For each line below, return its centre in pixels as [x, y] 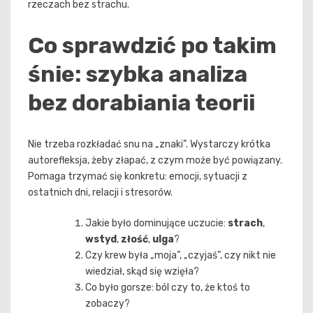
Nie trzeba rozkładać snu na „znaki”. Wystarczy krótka [149, 144]
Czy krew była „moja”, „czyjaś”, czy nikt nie [181, 255]
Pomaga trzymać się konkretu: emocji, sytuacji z [138, 176]
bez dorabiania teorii [141, 103]
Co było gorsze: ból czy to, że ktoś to [168, 287]
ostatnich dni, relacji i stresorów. [100, 192]
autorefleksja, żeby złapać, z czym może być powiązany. [155, 160]
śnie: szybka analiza [138, 74]
